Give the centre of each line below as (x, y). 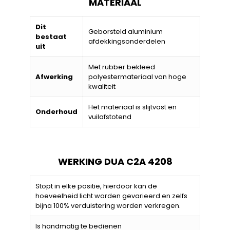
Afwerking (54, 76)
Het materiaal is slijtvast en (132, 107)
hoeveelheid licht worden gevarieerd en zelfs (111, 196)
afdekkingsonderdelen (127, 41)
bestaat (51, 36)
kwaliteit (102, 86)
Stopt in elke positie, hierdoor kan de (96, 186)
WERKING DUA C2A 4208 (115, 161)
